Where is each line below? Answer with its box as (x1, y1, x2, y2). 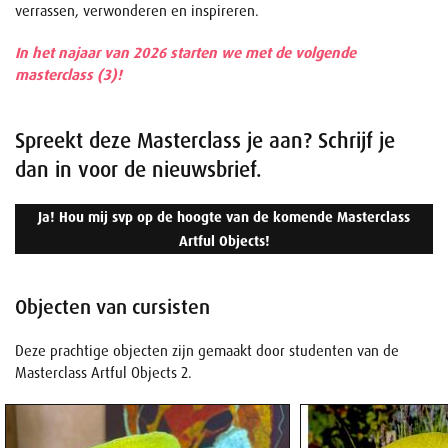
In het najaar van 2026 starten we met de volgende (15, 43, 356, 64)
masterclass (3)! (15, 65, 122, 86)
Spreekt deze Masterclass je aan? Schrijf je (15, 127, 395, 155)
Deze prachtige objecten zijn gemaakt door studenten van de (15, 341, 399, 362)
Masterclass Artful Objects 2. (15, 363, 192, 384)
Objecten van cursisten (15, 294, 210, 321)
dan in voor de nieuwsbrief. (15, 156, 262, 184)
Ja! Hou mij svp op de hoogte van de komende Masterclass (38, 208, 410, 227)
